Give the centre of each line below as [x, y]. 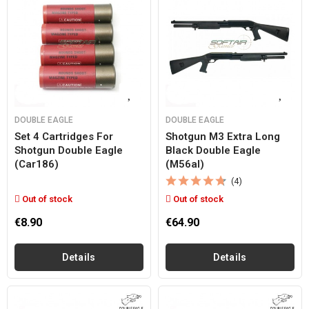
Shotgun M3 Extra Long [223, 137]
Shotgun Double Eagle [69, 150]
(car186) [37, 164]
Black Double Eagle [213, 150]
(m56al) [185, 164]
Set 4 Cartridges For [64, 137]
